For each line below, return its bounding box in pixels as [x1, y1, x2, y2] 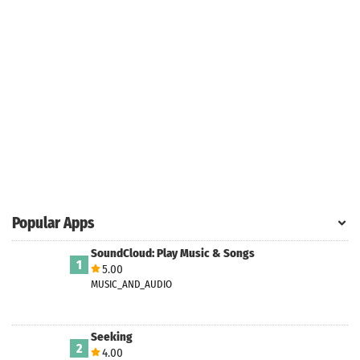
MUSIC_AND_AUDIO [91, 277, 172, 290]
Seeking [91, 329, 133, 344]
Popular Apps [12, 213, 94, 232]
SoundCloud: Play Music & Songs [91, 245, 255, 260]
